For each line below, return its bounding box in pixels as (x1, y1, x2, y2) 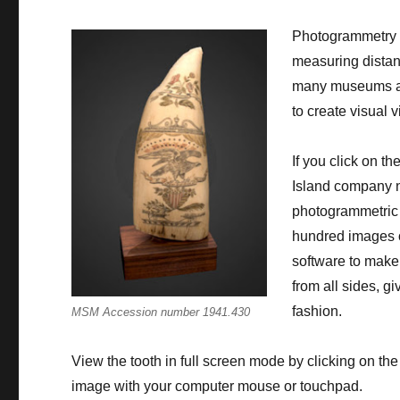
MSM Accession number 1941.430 (71, 305, 251, 320)
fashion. (292, 303, 343, 319)
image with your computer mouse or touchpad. (71, 378, 363, 394)
